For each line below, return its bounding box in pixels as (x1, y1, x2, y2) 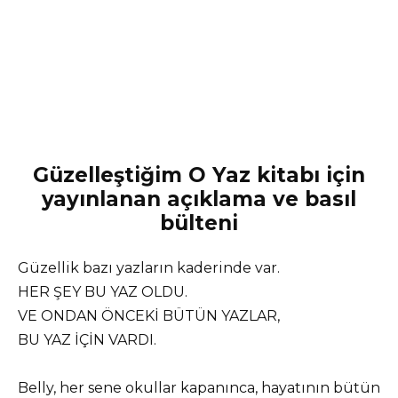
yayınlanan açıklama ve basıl (42, 186, 356, 211)
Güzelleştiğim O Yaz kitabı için (33, 162, 365, 187)
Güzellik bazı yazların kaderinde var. (18, 259, 280, 276)
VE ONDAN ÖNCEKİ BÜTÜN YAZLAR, (18, 306, 280, 324)
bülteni (160, 210, 238, 235)
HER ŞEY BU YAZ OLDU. (18, 283, 187, 300)
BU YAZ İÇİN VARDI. (18, 330, 156, 348)
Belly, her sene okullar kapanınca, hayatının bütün (18, 378, 380, 396)
